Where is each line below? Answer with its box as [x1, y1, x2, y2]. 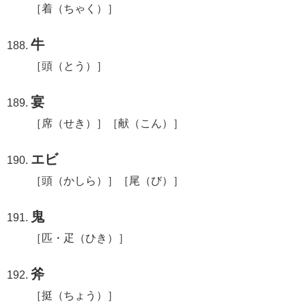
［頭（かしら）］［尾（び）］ [31, 174, 184, 186]
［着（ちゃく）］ [31, 2, 119, 14]
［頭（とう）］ [31, 59, 108, 72]
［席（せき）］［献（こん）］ [31, 117, 184, 129]
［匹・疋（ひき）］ [31, 232, 130, 244]
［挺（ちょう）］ [31, 289, 119, 301]
